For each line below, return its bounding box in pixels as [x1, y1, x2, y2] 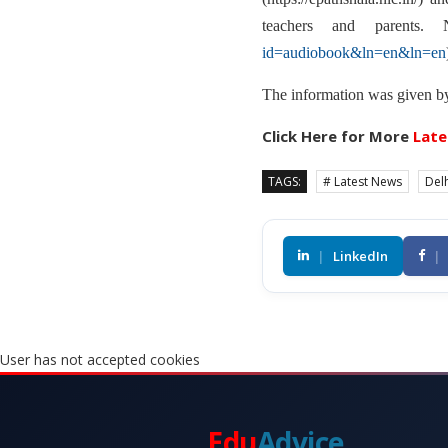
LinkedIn [333, 246, 388, 265]
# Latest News [323, 172, 402, 190]
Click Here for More [262, 125, 413, 146]
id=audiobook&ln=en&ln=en [262, 43, 446, 61]
